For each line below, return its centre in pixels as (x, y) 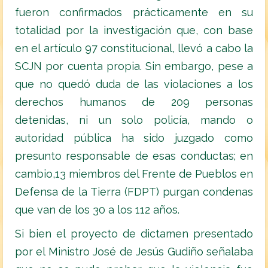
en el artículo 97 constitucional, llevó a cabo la (134, 48)
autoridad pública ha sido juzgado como (134, 138)
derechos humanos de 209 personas (134, 102)
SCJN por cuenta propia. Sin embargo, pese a (134, 66)
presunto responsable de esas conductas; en (134, 156)
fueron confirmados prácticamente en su (134, 13)
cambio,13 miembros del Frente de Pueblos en (134, 174)
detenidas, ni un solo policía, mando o (134, 120)
